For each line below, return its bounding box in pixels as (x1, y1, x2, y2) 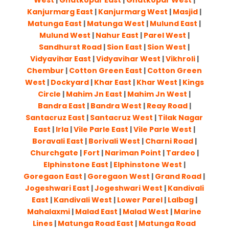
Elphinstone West (113, 159, 182, 170)
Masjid (173, 7, 200, 17)
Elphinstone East (43, 159, 108, 170)
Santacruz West (90, 112, 153, 123)
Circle (38, 89, 61, 100)
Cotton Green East (69, 65, 143, 76)
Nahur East (95, 30, 139, 41)
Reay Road (146, 101, 188, 111)
